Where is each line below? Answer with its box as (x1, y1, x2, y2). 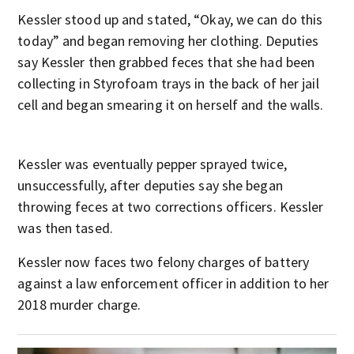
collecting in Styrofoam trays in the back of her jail (17, 73, 319, 92)
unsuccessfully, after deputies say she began (17, 175, 283, 194)
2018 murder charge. (17, 295, 141, 314)
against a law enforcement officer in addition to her (17, 273, 330, 292)
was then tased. (17, 218, 113, 237)
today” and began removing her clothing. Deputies (17, 31, 319, 50)
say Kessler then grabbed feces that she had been (17, 52, 315, 71)
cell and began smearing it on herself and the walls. (17, 95, 324, 114)
